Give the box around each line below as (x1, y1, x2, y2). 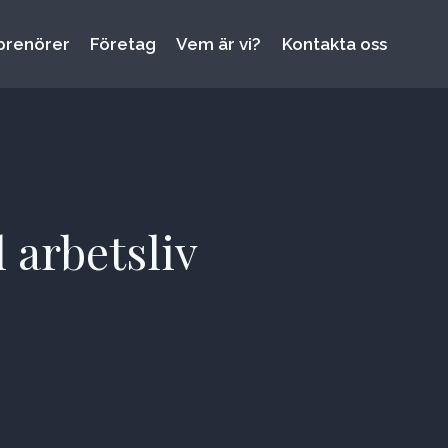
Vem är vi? (176, 34, 262, 55)
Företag (90, 34, 157, 55)
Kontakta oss (281, 34, 387, 55)
